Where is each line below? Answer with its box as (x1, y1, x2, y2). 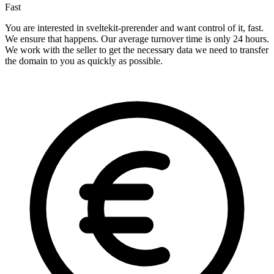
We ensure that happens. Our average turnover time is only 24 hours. (5, 34, 269, 45)
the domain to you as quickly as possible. (5, 56, 163, 67)
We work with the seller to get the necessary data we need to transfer (5, 45, 268, 56)
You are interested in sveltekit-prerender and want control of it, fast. (5, 23, 264, 34)
